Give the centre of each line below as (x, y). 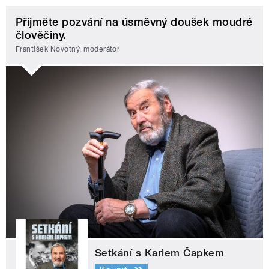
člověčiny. (41, 35)
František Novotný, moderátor (68, 50)
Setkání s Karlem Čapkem (160, 252)
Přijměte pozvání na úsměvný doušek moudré (134, 22)
